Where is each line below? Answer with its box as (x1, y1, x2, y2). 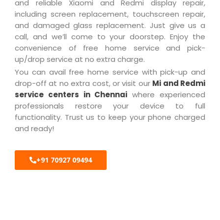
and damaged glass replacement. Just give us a (15, 20, 205, 30)
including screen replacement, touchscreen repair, (15, 8, 205, 19)
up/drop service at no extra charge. (15, 54, 145, 64)
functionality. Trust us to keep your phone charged (15, 111, 205, 122)
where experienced (127, 89, 206, 100)
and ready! (15, 123, 54, 134)
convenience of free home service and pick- (15, 42, 205, 53)
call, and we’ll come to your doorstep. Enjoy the (15, 31, 205, 42)
